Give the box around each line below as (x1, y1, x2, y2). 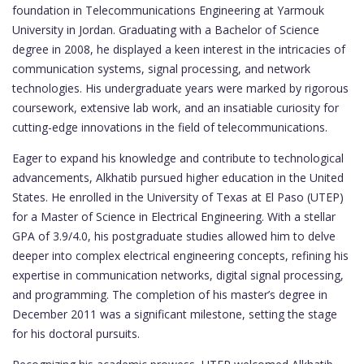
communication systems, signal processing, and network (12, 61, 310, 77)
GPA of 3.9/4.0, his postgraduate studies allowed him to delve (12, 228, 336, 245)
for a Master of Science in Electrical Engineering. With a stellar (12, 209, 336, 225)
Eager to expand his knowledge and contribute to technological (12, 150, 344, 167)
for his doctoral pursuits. (12, 326, 140, 342)
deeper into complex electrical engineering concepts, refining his (12, 248, 349, 264)
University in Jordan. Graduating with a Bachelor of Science (12, 22, 319, 38)
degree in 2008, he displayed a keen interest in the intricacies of (12, 41, 345, 58)
